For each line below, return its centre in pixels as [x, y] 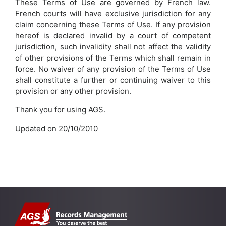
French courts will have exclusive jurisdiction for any [113, 13]
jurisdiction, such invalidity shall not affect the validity [113, 46]
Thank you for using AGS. [60, 109]
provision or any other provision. [73, 91]
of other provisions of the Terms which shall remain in [113, 58]
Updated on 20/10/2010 [56, 128]
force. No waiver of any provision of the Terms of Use [113, 69]
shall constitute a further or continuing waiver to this [113, 80]
